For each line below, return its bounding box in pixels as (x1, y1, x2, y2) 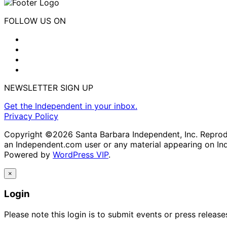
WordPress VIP (53, 149, 108, 160)
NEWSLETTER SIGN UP (4, 82, 93, 93)
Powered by (4, 149, 53, 160)
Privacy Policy (4, 110, 58, 121)
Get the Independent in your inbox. (4, 100, 137, 111)
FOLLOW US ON (4, 15, 66, 26)
